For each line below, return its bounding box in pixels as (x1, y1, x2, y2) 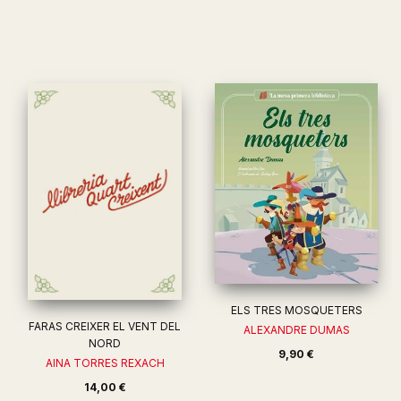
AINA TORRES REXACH (45, 356, 165, 370)
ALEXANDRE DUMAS (243, 323, 350, 337)
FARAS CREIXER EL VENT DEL (29, 320, 181, 333)
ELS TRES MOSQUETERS (230, 303, 363, 317)
